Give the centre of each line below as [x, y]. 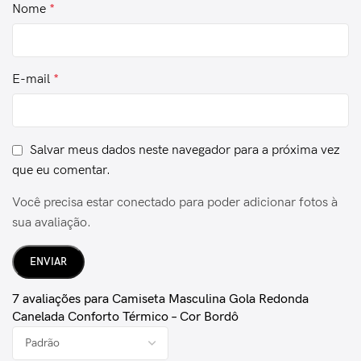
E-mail [33, 79]
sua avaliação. [52, 223]
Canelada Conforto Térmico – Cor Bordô [125, 317]
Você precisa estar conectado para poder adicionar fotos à [175, 203]
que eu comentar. [61, 171]
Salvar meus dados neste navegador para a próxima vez [185, 150]
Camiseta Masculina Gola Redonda [210, 300]
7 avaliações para [62, 300]
